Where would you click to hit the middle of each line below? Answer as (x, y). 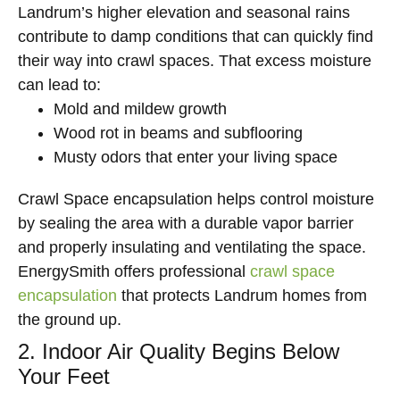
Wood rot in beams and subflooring (178, 133)
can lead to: (59, 85)
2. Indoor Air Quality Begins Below (179, 351)
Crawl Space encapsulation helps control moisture (196, 199)
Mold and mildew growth (140, 109)
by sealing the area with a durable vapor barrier (186, 223)
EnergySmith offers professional (134, 271)
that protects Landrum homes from (242, 296)
